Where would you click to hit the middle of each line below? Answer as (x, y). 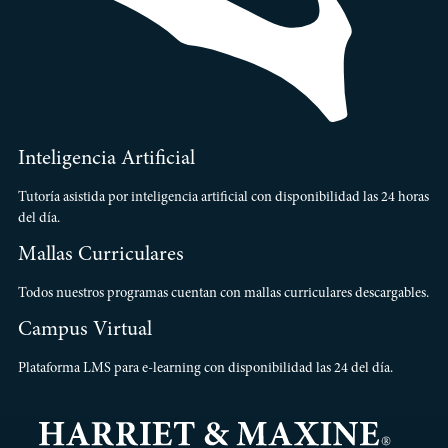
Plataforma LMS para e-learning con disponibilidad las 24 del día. (205, 369)
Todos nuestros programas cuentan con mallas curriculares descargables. (223, 293)
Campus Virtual (84, 331)
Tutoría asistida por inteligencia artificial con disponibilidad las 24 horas (223, 197)
